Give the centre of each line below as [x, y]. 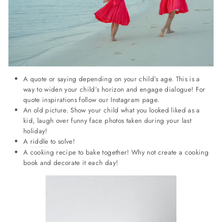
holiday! [35, 131]
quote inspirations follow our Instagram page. [91, 100]
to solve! [63, 141]
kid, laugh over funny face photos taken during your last [108, 121]
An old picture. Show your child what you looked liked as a [112, 110]
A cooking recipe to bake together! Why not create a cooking [116, 152]
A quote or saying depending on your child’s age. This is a [112, 79]
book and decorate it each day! [71, 163]
